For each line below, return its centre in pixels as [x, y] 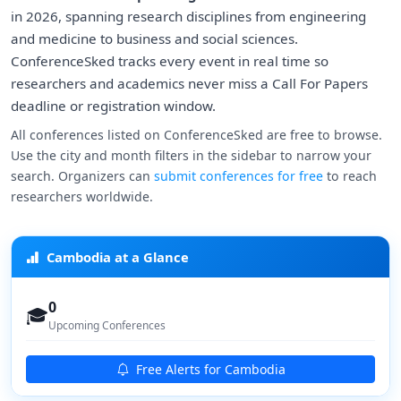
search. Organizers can [82, 176]
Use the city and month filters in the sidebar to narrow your [191, 155]
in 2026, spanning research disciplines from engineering [188, 16]
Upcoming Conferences [107, 325]
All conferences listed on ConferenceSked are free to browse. [196, 135]
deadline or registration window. [113, 106]
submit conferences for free [239, 176]
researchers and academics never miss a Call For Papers [189, 83]
